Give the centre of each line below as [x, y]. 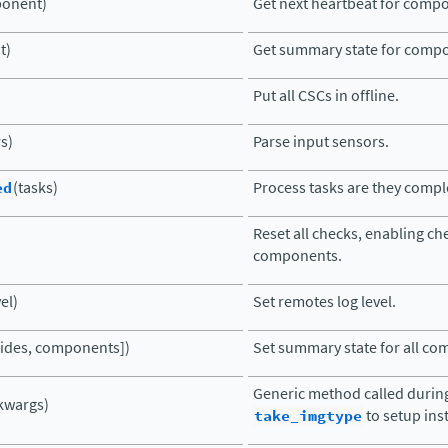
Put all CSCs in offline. [326, 95]
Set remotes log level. [324, 301]
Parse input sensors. [321, 141]
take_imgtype [308, 416]
